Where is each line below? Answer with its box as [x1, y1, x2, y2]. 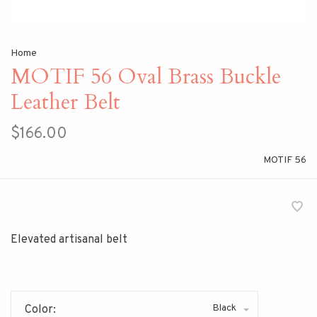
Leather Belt [11, 88, 120, 117]
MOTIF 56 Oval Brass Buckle [11, 62, 281, 92]
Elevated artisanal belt [11, 233, 127, 248]
